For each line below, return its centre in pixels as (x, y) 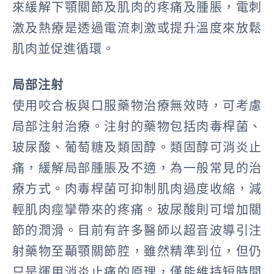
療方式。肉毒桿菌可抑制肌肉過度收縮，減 (137, 189)
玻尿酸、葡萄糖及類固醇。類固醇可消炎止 (137, 148)
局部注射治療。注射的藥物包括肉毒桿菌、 (137, 127)
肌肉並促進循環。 (63, 49)
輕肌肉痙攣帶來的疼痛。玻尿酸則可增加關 (137, 210)
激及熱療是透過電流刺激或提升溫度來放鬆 (137, 28)
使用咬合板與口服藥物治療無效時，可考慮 (137, 106)
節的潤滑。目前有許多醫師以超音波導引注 (137, 231)
